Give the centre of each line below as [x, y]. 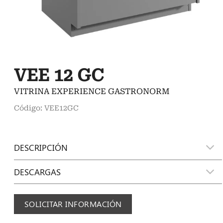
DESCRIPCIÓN [41, 147]
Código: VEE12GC [47, 108]
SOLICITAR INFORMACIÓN [73, 204]
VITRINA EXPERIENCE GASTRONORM [92, 91]
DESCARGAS [38, 171]
